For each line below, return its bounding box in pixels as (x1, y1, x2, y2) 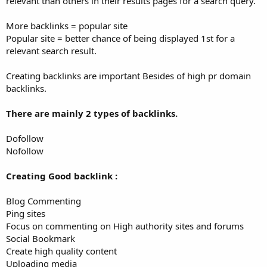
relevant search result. (6, 45, 97, 57)
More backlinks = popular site (6, 20, 128, 32)
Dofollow (6, 132, 44, 145)
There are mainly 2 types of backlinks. (6, 107, 178, 120)
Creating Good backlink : (6, 170, 117, 182)
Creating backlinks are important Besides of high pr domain (6, 70, 251, 82)
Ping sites (6, 207, 45, 220)
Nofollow (6, 145, 44, 157)
